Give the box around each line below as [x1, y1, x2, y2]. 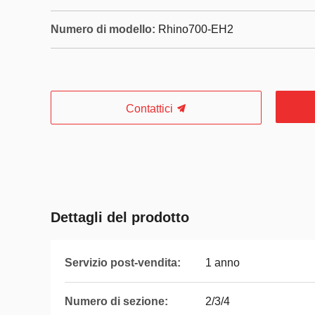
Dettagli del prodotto [51, 210, 189, 225]
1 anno [205, 257, 240, 269]
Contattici [125, 103, 176, 115]
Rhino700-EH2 [158, 23, 233, 35]
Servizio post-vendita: [65, 257, 181, 269]
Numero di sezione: [65, 295, 168, 307]
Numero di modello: [51, 23, 155, 35]
